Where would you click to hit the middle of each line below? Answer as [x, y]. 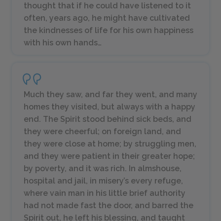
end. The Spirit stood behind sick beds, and [108, 119]
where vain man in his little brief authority [105, 193]
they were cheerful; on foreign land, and [102, 131]
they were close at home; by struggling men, [110, 144]
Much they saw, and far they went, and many [110, 94]
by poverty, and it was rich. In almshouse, [103, 168]
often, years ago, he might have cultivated [107, 18]
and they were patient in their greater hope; [109, 156]
